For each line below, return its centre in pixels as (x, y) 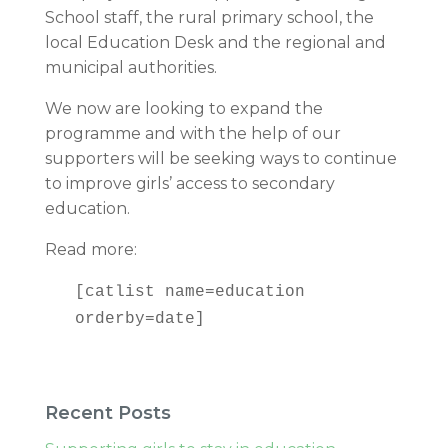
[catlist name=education (189, 292)
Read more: (90, 249)
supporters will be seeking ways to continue (220, 158)
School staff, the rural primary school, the (209, 17)
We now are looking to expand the (183, 108)
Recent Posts (107, 413)
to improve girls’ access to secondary (189, 183)
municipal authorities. (130, 67)
